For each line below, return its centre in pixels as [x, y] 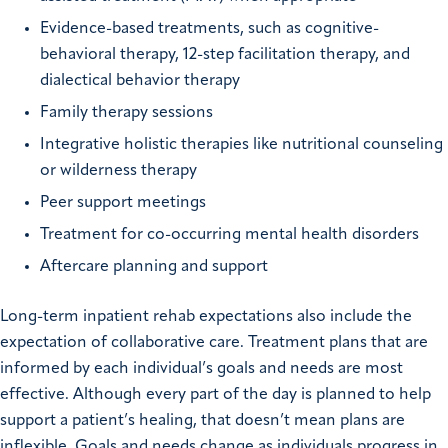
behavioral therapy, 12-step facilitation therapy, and [225, 55]
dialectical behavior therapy [140, 81]
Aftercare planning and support [154, 267]
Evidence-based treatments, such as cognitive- [209, 29]
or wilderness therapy [118, 171]
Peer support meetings [123, 203]
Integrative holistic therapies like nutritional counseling [241, 145]
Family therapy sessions [126, 113]
